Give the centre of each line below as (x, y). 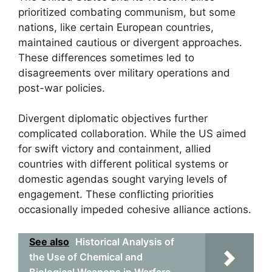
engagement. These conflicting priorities (116, 194)
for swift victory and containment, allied (115, 149)
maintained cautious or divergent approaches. (130, 42)
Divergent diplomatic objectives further (113, 118)
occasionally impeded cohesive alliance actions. (135, 209)
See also (49, 241)
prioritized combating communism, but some (127, 12)
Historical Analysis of (125, 241)
